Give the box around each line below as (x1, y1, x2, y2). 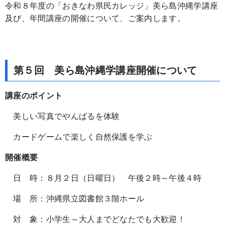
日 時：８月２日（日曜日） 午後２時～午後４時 (5, 174, 202, 183)
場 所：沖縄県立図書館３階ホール (5, 194, 145, 203)
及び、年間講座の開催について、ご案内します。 (5, 14, 186, 23)
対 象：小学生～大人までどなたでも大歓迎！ (5, 215, 186, 224)
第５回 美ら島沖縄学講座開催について (14, 65, 197, 76)
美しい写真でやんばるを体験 (5, 112, 120, 121)
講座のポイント (5, 91, 63, 100)
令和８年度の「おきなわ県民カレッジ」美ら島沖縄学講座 (5, 2, 218, 11)
